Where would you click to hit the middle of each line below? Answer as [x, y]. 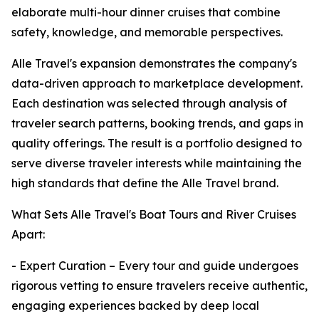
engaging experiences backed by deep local [135, 306]
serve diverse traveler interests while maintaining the [157, 163]
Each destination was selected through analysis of [149, 104]
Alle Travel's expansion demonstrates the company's [154, 64]
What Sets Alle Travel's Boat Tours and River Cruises [154, 215]
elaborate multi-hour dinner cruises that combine [146, 12]
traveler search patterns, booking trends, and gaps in [157, 124]
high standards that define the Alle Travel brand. [145, 183]
